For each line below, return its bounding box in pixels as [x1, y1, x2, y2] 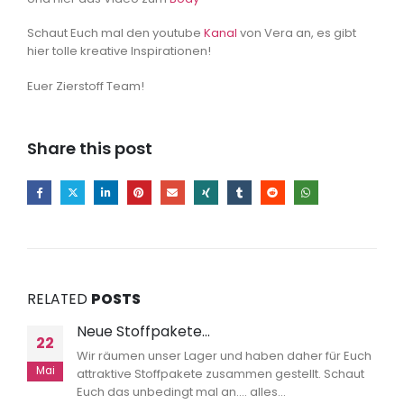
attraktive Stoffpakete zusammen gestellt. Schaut [77, 364, 364, 382]
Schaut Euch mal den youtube [27, 24, 204, 42]
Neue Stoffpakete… [77, 321, 210, 341]
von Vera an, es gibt [240, 24, 356, 42]
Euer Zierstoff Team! [27, 77, 144, 95]
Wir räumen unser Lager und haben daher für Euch [77, 346, 372, 364]
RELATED [27, 289, 91, 308]
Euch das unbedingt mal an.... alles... [77, 382, 286, 400]
